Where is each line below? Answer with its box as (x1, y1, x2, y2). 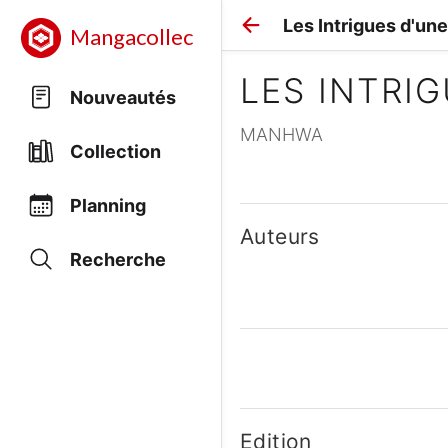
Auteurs (240, 224, 320, 249)
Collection (70, 140, 161, 162)
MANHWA (240, 124, 323, 145)
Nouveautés (70, 86, 176, 108)
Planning (70, 194, 146, 216)
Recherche (70, 248, 166, 270)
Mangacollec (70, 25, 193, 50)
